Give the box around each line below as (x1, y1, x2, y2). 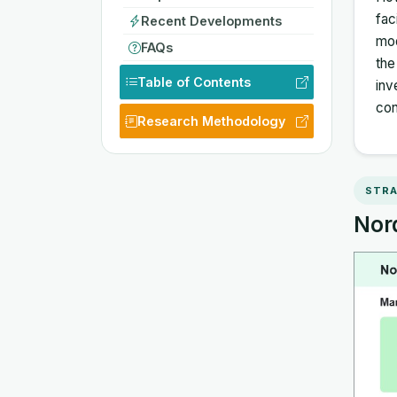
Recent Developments (141, 12, 282, 28)
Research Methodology (137, 113, 285, 128)
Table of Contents (137, 74, 251, 90)
